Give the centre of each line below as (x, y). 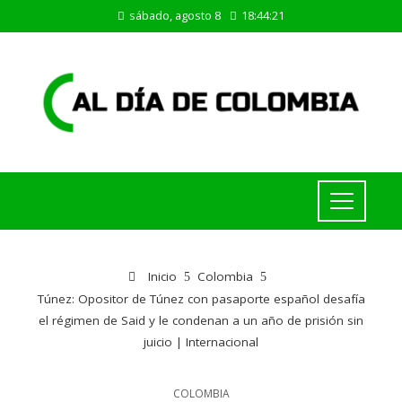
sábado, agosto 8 (175, 15)
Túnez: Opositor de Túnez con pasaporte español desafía (201, 299)
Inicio (161, 277)
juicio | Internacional (201, 342)
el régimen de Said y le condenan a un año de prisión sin (201, 321)
